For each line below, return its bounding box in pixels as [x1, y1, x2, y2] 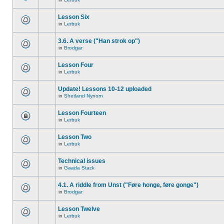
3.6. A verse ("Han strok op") [58, 37, 140, 44]
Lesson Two [58, 133, 91, 140]
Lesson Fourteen [58, 109, 106, 116]
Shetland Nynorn [64, 93, 103, 98]
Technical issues [58, 157, 105, 164]
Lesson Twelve [58, 205, 100, 212]
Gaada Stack [64, 165, 94, 170]
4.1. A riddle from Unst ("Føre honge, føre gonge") [58, 181, 198, 188]
